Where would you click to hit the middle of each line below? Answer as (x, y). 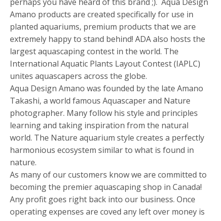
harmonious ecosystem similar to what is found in (102, 150)
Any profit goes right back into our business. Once (103, 199)
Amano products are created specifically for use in (102, 14)
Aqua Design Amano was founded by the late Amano (107, 88)
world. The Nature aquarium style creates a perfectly (107, 137)
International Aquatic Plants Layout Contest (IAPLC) (105, 63)
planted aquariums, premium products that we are (103, 26)
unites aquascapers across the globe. (78, 76)
